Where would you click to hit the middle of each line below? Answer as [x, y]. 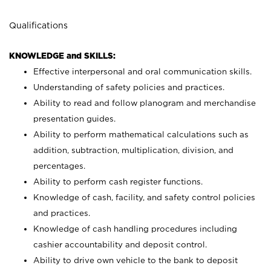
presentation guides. [74, 119]
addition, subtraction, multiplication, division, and [133, 150]
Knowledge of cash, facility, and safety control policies [144, 197]
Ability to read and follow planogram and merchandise [145, 103]
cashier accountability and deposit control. [120, 244]
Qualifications [38, 25]
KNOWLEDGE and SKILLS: [62, 56]
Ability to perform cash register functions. [118, 181]
